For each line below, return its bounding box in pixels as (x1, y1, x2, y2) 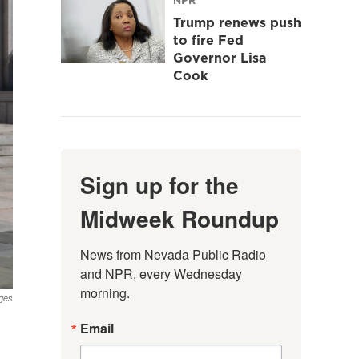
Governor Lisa (173, 48, 266, 67)
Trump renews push (173, 13, 301, 31)
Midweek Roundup (80, 201, 279, 235)
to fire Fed (173, 30, 244, 49)
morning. (80, 283, 130, 302)
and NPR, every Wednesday (80, 264, 242, 283)
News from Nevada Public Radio (80, 244, 266, 264)
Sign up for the (80, 167, 239, 201)
